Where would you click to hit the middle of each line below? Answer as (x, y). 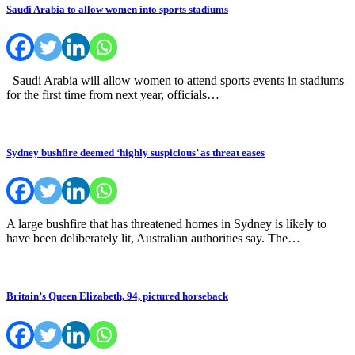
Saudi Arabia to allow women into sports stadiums (117, 9)
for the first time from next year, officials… (113, 94)
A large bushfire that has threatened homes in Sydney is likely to (166, 224)
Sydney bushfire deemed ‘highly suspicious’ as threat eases (136, 153)
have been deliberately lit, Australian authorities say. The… (153, 239)
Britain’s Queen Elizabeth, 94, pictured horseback (117, 296)
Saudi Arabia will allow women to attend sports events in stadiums (175, 80)
